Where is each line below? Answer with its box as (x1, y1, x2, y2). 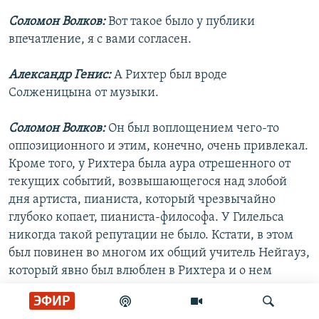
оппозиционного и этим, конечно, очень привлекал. (9, 140, 308, 154)
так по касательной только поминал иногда (9, 300, 258, 314)
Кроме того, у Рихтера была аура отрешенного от (9, 157, 291, 172)
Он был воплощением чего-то (108, 122, 279, 136)
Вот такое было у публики (105, 15, 255, 29)
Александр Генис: (9, 68, 114, 83)
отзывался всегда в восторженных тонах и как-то (9, 282, 293, 296)
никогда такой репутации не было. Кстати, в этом (9, 229, 293, 243)
